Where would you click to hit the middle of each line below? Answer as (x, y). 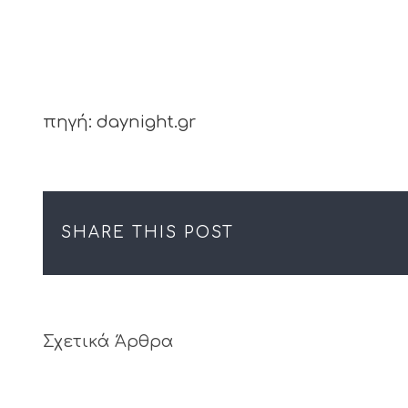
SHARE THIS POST (148, 232)
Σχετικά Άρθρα (108, 341)
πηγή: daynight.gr (119, 122)
